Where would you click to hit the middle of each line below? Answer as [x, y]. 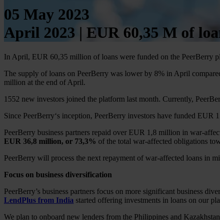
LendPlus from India [39, 200]
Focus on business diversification [58, 174]
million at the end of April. [45, 82]
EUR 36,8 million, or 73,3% [50, 141]
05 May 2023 [47, 14]
